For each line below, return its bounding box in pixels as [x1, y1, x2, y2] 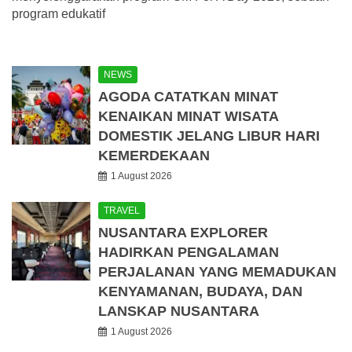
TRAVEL [104, 205, 140, 217]
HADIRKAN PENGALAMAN [98, 244, 279, 261]
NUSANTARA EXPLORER [98, 225, 268, 241]
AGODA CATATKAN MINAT [98, 89, 278, 105]
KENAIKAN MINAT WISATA [98, 108, 278, 125]
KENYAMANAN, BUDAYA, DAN [98, 284, 302, 300]
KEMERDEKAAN [98, 148, 210, 164]
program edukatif [12, 7, 105, 21]
